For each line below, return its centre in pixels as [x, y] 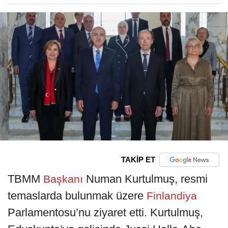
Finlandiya [170, 195]
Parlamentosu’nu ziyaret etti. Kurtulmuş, [105, 212]
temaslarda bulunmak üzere [76, 195]
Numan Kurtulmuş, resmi [147, 179]
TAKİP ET [138, 160]
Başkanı [63, 179]
